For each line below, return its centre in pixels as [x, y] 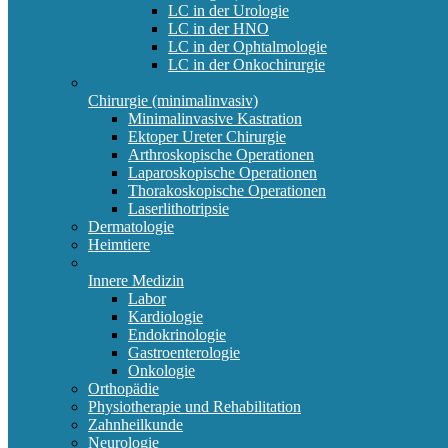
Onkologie [161, 371]
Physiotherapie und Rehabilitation [194, 407]
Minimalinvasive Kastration [215, 119]
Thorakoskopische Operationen [227, 191]
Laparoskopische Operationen [222, 173]
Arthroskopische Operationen [221, 155]
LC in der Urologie [228, 11]
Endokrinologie [177, 335]
